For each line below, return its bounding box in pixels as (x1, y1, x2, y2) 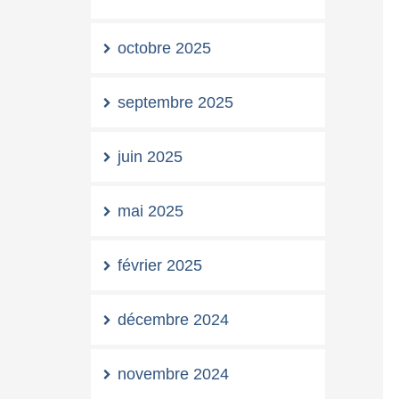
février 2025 (118, 256, 202, 274)
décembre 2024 (118, 310, 229, 329)
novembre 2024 (118, 364, 229, 383)
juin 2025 (118, 147, 183, 166)
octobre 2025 (118, 38, 211, 57)
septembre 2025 (118, 93, 233, 111)
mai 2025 (118, 201, 183, 220)
